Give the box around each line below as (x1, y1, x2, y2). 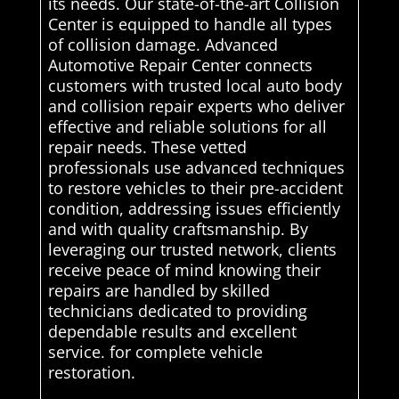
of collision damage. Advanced (47, 33, 278, 55)
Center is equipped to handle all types (47, 12, 332, 35)
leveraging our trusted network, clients (47, 238, 337, 260)
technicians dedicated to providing (47, 299, 307, 322)
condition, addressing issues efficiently (47, 197, 340, 219)
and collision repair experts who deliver (47, 94, 345, 117)
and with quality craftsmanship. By (47, 217, 308, 240)
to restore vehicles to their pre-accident (47, 176, 343, 199)
